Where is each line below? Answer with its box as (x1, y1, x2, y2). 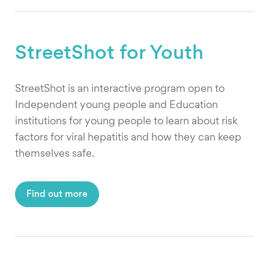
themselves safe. (15, 148, 94, 159)
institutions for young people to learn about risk (15, 116, 238, 127)
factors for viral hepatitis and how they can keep (15, 132, 241, 143)
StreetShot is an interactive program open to (15, 83, 225, 94)
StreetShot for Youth (15, 43, 204, 64)
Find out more (26, 190, 88, 200)
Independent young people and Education (15, 100, 218, 110)
